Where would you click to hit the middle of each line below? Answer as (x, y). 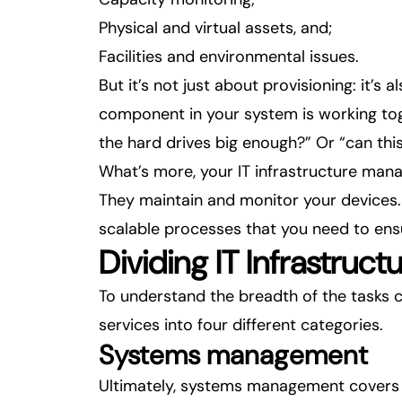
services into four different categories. (241, 325)
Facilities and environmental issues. (229, 57)
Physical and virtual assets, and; (215, 28)
